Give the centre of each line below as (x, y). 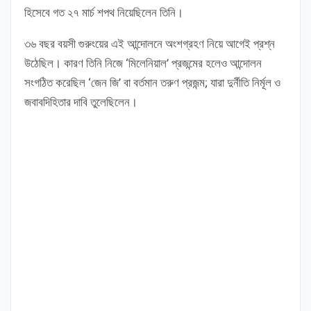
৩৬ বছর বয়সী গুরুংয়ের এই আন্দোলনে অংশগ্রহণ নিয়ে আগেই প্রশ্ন (150, 44)
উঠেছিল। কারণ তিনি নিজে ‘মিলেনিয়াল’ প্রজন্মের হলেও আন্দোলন (143, 64)
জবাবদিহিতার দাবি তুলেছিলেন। (81, 102)
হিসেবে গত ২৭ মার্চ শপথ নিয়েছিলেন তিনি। (104, 13)
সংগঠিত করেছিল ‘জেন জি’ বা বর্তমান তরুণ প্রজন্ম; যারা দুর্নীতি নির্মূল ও (152, 83)
